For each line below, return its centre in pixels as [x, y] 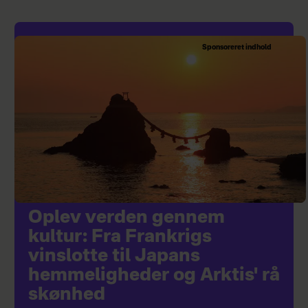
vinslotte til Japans [114, 256]
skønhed [66, 295]
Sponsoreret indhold [237, 48]
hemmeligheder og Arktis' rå [154, 275]
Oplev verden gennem [126, 218]
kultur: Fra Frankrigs [120, 237]
